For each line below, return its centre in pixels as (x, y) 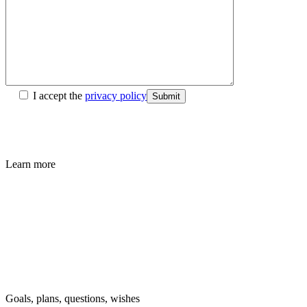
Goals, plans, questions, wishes (73, 299)
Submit (166, 97)
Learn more (30, 164)
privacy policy (116, 96)
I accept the (59, 96)
